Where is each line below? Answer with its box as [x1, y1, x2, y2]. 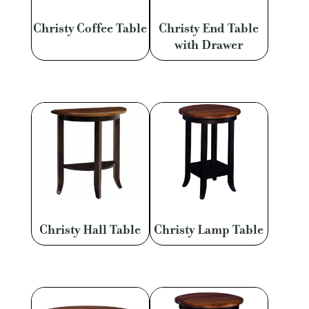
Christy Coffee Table [33, 20, 148, 37]
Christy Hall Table [39, 221, 141, 238]
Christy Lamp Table [154, 221, 264, 238]
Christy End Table [159, 20, 259, 37]
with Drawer [175, 37, 243, 54]
